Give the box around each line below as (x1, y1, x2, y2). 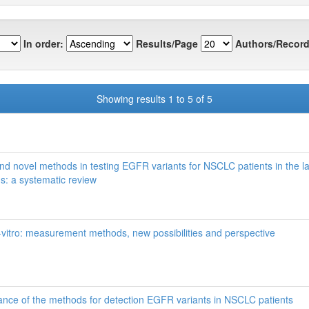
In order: (23, 36, 63, 50)
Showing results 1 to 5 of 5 (97, 92, 212, 106)
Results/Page (136, 36, 198, 50)
